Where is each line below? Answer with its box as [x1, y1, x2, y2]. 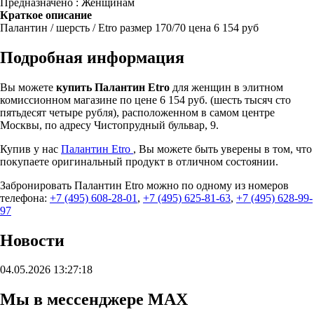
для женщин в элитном [172, 81, 283, 93]
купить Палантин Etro [56, 81, 172, 93]
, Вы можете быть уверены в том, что [133, 142, 312, 155]
